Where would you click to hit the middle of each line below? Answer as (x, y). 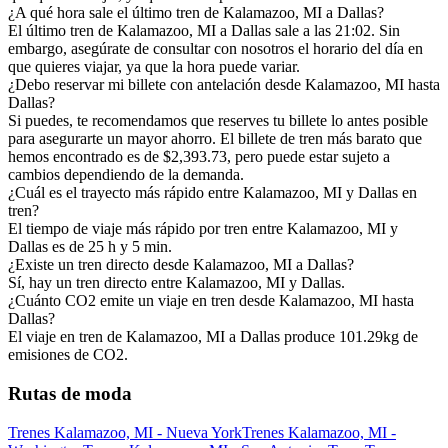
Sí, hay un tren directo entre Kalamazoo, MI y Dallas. (176, 283)
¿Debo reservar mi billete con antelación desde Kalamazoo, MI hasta (224, 85)
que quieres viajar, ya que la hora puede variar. (154, 67)
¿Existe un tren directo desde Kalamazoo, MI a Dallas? (181, 265)
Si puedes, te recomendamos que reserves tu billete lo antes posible (218, 121)
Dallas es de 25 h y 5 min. (90, 247)
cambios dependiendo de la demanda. (126, 175)
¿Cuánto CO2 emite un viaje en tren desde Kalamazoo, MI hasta (211, 301)
